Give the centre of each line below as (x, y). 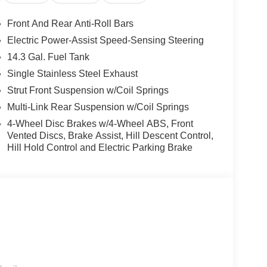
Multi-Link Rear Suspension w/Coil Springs (98, 107)
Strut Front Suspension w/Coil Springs (88, 90)
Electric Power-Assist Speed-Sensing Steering (105, 40)
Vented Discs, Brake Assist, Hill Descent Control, (110, 135)
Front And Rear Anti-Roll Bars (70, 23)
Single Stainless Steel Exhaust (72, 73)
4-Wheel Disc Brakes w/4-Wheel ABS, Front (100, 123)
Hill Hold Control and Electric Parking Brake (100, 147)
